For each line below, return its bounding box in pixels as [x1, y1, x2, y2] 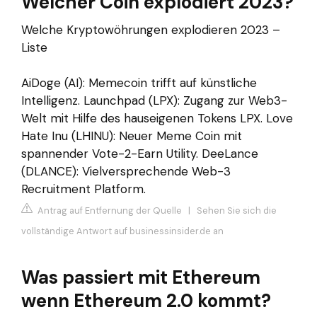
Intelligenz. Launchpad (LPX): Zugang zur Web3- [21, 93, 287, 109]
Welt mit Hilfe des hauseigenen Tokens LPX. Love [21, 110, 293, 127]
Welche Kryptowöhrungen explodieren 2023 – [21, 22, 280, 38]
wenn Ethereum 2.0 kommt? [21, 288, 271, 313]
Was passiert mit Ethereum [21, 265, 260, 289]
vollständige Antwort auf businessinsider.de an [21, 224, 224, 237]
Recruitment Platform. [21, 181, 146, 197]
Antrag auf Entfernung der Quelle [35, 204, 182, 217]
